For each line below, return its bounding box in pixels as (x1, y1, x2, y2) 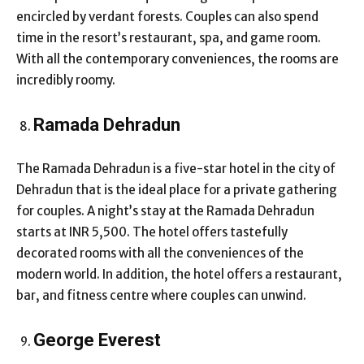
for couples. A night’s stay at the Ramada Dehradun (16, 202, 314, 219)
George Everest (33, 329, 165, 350)
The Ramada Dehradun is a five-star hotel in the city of (16, 160, 336, 176)
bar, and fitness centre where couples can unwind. (16, 287, 309, 303)
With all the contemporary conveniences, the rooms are (16, 50, 339, 67)
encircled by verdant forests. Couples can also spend (16, 8, 318, 24)
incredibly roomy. (16, 71, 118, 88)
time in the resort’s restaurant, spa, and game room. (16, 29, 321, 45)
